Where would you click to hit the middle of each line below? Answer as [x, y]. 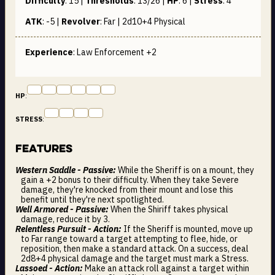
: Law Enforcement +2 [115, 52]
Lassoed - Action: [50, 268]
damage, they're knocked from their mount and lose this [127, 189]
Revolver [81, 21]
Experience [49, 52]
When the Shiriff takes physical [169, 209]
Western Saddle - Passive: [67, 170]
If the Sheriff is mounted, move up [188, 229]
